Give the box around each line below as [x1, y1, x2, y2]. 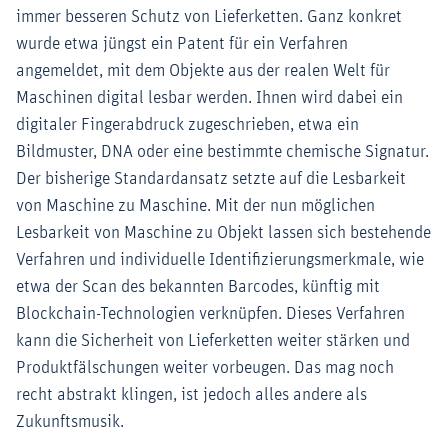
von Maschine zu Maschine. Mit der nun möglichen [16, 197, 375, 216]
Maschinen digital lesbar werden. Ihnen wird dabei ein [16, 89, 403, 108]
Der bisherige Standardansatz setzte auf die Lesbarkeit [16, 170, 406, 189]
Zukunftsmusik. [16, 413, 124, 432]
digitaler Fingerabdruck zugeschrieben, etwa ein [16, 116, 359, 135]
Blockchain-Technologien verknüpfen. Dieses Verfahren [16, 305, 405, 324]
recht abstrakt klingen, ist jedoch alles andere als [16, 386, 367, 405]
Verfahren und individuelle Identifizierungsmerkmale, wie [16, 251, 424, 270]
